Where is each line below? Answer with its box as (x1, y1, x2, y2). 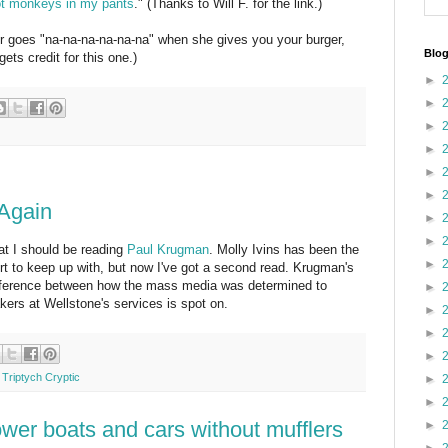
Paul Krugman (127, 242, 209, 258)
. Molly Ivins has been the (209, 242, 359, 258)
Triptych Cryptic (2, 370, 80, 383)
